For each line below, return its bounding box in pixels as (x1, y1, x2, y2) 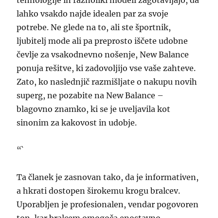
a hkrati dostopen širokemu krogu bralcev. (17, 186, 181, 196)
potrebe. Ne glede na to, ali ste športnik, (17, 22, 171, 32)
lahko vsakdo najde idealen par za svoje (17, 9, 169, 18)
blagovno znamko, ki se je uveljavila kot (17, 104, 171, 114)
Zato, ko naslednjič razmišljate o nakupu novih (17, 77, 198, 87)
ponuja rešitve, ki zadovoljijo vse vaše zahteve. (17, 63, 196, 73)
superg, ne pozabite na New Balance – (17, 91, 164, 100)
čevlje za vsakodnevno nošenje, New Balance (17, 50, 189, 59)
